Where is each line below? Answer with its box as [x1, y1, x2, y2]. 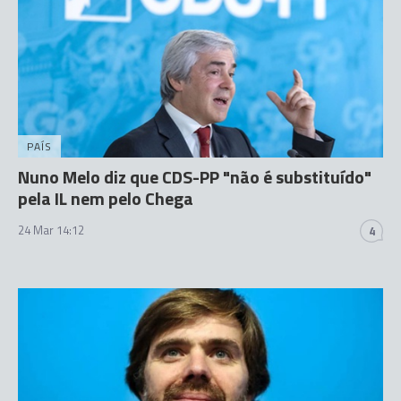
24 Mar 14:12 [18, 221, 84, 239]
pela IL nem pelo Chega [18, 184, 193, 212]
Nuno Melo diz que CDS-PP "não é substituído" [18, 163, 371, 191]
